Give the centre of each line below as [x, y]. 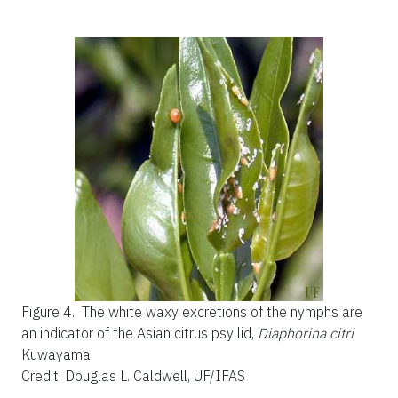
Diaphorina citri [306, 333]
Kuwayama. [57, 354]
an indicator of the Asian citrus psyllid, [139, 333]
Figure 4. [50, 311]
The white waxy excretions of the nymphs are [222, 311]
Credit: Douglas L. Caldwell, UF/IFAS [133, 375]
